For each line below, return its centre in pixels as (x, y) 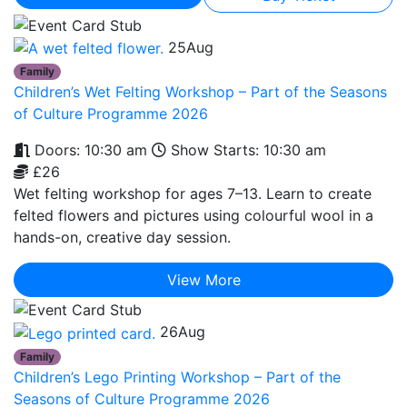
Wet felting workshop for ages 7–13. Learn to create (193, 194)
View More (203, 280)
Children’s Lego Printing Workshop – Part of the (177, 377)
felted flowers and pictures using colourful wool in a (194, 216)
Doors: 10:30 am (89, 150)
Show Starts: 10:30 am (246, 150)
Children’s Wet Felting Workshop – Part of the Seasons (200, 92)
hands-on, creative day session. (122, 238)
